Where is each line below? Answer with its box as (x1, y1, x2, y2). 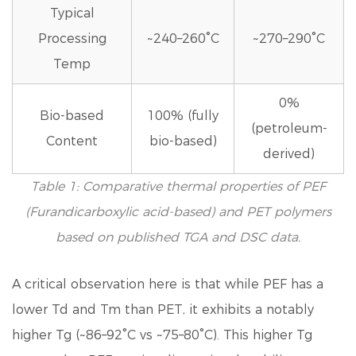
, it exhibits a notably (183, 302, 314, 317)
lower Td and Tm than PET (12, 302, 183, 317)
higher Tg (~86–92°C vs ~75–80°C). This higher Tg (12, 327, 312, 342)
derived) (263, 146, 315, 161)
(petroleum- (250, 121, 327, 136)
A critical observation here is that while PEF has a (12, 277, 323, 292)
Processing (37, 31, 106, 46)
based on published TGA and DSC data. (56, 230, 300, 245)
